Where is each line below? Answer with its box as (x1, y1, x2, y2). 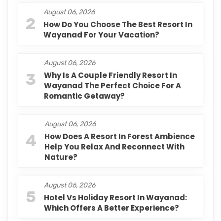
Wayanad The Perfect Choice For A (44, 80, 181, 91)
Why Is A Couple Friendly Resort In (44, 70, 177, 81)
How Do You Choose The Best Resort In (43, 19, 192, 30)
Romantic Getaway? (44, 91, 125, 102)
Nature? (44, 152, 77, 163)
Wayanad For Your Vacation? (43, 30, 159, 40)
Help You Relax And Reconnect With (44, 142, 184, 152)
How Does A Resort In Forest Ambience (44, 131, 195, 142)
